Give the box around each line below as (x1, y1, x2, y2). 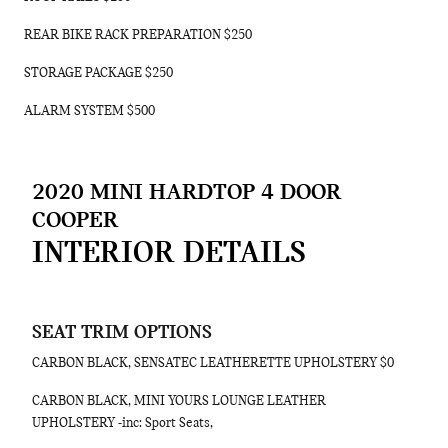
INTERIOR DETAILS (32, 238, 306, 270)
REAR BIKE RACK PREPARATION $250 (24, 28, 252, 43)
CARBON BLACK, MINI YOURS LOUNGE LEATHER (32, 394, 326, 409)
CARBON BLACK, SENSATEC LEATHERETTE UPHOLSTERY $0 (32, 356, 394, 371)
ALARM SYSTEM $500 (24, 104, 155, 119)
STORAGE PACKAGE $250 (24, 66, 173, 81)
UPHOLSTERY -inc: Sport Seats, (32, 416, 213, 431)
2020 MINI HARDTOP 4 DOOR (32, 181, 341, 205)
